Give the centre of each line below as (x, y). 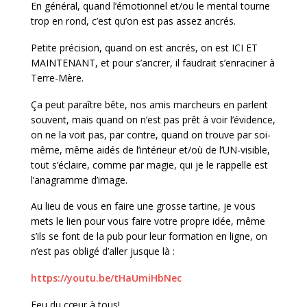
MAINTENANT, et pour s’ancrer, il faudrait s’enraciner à (153, 62)
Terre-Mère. (57, 77)
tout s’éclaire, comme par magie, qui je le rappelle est (149, 164)
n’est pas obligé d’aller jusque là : (103, 251)
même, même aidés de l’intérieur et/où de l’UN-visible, (150, 149)
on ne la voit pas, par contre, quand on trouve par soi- (151, 134)
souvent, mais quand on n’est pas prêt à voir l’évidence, (153, 119)
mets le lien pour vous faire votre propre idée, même (148, 221)
